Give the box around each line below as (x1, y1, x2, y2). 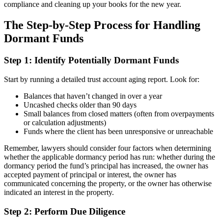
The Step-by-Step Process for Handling (4, 19, 200, 32)
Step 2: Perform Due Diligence (4, 206, 125, 217)
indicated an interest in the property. (4, 188, 114, 196)
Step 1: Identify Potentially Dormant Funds (4, 55, 179, 66)
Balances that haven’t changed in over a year (24, 91, 162, 100)
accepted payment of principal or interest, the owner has (4, 170, 176, 179)
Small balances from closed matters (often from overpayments (24, 109, 214, 118)
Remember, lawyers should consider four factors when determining (4, 143, 211, 152)
